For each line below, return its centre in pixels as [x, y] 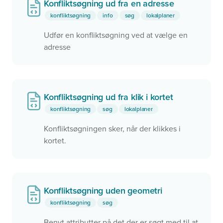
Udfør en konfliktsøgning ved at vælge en [116, 35]
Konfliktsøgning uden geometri [103, 191]
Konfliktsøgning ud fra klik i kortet [109, 97]
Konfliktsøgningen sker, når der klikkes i [112, 129]
